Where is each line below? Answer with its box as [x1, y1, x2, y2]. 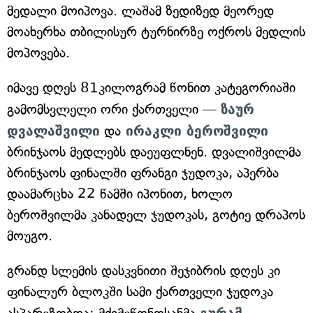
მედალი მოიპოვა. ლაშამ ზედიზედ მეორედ [7, 3, 274, 19]
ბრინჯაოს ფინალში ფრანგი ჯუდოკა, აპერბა [7, 165, 279, 181]
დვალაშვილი [7, 123, 100, 138]
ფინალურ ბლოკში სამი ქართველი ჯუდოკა [7, 284, 273, 300]
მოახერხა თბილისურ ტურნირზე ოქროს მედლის [7, 24, 305, 40]
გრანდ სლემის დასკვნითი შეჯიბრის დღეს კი [7, 263, 280, 279]
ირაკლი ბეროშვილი [121, 123, 268, 138]
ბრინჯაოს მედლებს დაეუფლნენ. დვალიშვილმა [7, 144, 301, 160]
